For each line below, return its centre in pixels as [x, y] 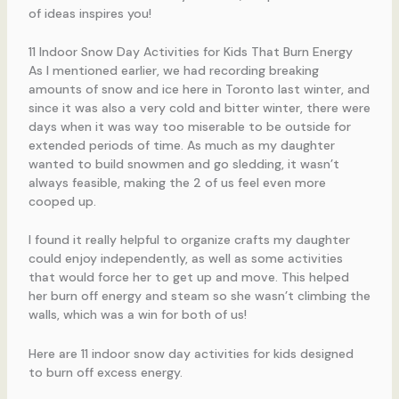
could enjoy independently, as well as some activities [185, 259]
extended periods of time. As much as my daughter [181, 145]
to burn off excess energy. [105, 372]
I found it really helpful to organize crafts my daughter [189, 240]
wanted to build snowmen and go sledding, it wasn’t [183, 163]
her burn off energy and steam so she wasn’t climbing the [199, 296]
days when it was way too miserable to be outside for [189, 126]
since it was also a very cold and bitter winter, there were [199, 107]
